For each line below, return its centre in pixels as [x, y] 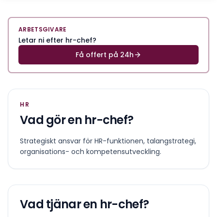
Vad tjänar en [60, 204]
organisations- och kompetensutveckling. [91, 151]
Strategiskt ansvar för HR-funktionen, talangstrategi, [108, 141]
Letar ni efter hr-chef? [57, 40]
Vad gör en [52, 120]
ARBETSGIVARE [43, 29]
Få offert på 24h [105, 54]
